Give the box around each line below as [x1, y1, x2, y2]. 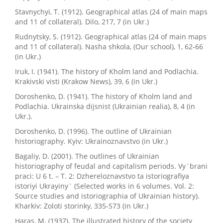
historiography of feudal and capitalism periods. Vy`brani [15, 161, 208, 171]
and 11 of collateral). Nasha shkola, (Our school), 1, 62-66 [15, 42, 203, 51]
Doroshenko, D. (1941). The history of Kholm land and [15, 92, 192, 101]
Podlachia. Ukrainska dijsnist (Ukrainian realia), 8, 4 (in [15, 102, 195, 111]
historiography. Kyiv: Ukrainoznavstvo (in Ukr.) [15, 136, 168, 146]
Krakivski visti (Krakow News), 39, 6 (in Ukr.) [15, 77, 157, 86]
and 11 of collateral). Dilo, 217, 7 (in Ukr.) [15, 17, 149, 26]
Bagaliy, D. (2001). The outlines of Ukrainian [15, 151, 159, 161]
